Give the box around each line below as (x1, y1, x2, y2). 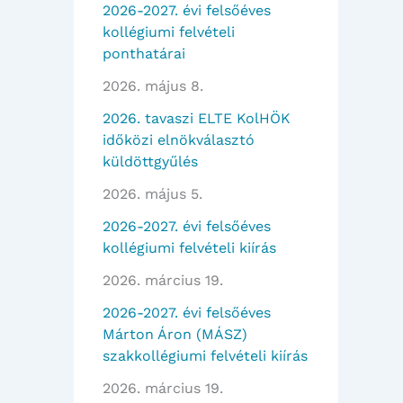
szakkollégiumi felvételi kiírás (103, 347, 308, 365)
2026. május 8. (103, 77, 203, 95)
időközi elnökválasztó (103, 131, 255, 149)
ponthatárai (103, 45, 185, 63)
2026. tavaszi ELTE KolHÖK (103, 110, 291, 128)
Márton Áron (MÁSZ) (103, 326, 247, 344)
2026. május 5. (103, 185, 202, 203)
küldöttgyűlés (103, 153, 198, 171)
